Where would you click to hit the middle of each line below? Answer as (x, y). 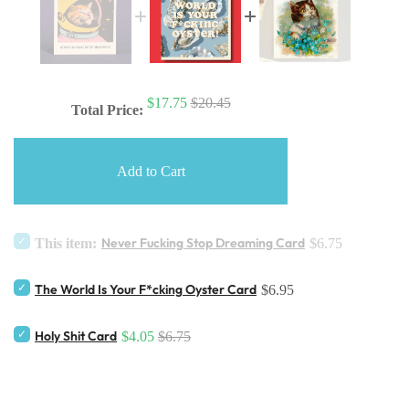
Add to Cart (151, 172)
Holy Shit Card (76, 336)
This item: (66, 244)
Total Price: (107, 110)
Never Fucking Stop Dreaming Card (203, 243)
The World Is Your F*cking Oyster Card (146, 290)
